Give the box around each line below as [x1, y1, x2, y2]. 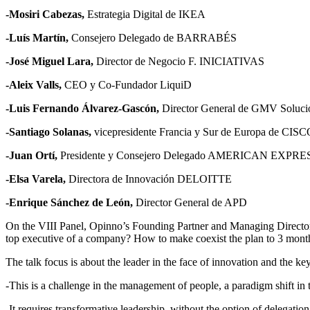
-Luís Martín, [6, 31, 69, 44]
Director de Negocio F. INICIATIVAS [93, 55, 264, 67]
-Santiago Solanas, [6, 125, 94, 138]
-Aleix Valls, [6, 78, 64, 91]
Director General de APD [133, 196, 247, 208]
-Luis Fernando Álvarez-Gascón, [6, 102, 159, 114]
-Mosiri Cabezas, [6, 8, 84, 20]
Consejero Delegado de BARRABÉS [69, 31, 237, 44]
